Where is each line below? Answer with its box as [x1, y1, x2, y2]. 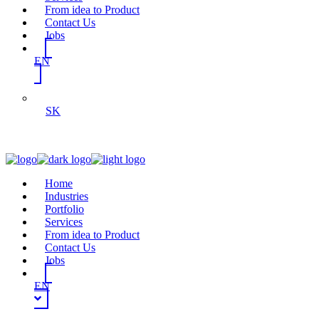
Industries [45, 190, 88, 202]
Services [45, 216, 83, 228]
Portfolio [45, 203, 84, 215]
